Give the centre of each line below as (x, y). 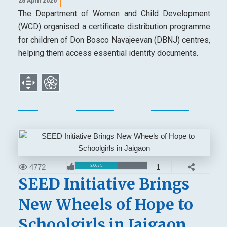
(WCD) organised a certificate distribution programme (114, 26)
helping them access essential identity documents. (108, 53)
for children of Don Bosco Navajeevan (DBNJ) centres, (114, 40)
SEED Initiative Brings (104, 184)
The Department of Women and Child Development (114, 13)
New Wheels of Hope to (105, 204)
